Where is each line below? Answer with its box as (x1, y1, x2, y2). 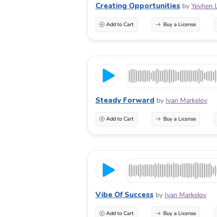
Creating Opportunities (95, 1, 180, 11)
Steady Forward (95, 95, 155, 106)
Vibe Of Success (95, 190, 154, 200)
